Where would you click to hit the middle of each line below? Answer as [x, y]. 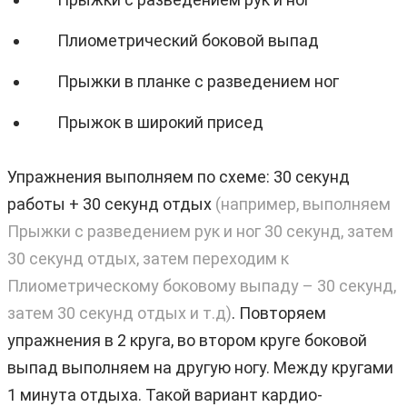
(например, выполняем [301, 203]
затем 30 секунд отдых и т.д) [119, 313]
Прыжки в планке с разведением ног [198, 81]
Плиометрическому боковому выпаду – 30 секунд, [202, 285]
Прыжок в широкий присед [160, 122]
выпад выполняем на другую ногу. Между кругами [200, 367]
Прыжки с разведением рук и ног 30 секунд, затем [200, 231]
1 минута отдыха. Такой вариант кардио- [165, 394]
